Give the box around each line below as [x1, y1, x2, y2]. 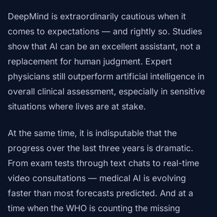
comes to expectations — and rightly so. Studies [8, 26, 202, 37]
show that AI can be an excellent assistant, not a [8, 41, 201, 52]
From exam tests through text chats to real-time [8, 158, 199, 169]
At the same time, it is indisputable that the [8, 128, 177, 139]
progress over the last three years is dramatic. [8, 143, 193, 154]
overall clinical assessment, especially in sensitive [8, 86, 205, 97]
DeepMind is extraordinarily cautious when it [8, 11, 186, 22]
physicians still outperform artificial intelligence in [8, 71, 204, 82]
